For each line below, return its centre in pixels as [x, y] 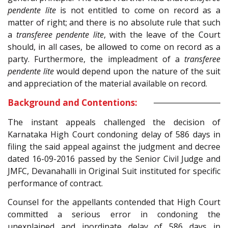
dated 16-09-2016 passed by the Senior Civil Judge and [114, 159]
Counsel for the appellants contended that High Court [114, 202]
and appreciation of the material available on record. [107, 84]
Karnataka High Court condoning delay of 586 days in [114, 135]
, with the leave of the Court [162, 35]
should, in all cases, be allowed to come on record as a [114, 47]
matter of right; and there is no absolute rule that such [114, 23]
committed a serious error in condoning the [114, 214]
